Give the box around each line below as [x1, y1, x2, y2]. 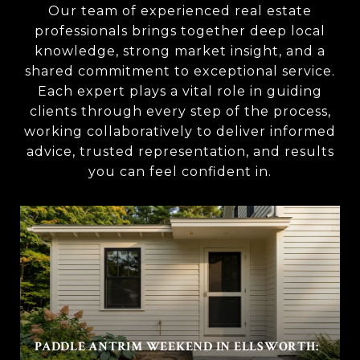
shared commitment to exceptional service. [25, 63, 335, 79]
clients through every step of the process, [29, 103, 331, 119]
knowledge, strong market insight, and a [35, 43, 325, 59]
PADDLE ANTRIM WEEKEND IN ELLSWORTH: [35, 337, 319, 355]
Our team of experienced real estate [48, 2, 312, 18]
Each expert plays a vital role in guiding [38, 83, 322, 99]
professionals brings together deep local [35, 22, 325, 39]
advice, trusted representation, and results [26, 143, 334, 159]
